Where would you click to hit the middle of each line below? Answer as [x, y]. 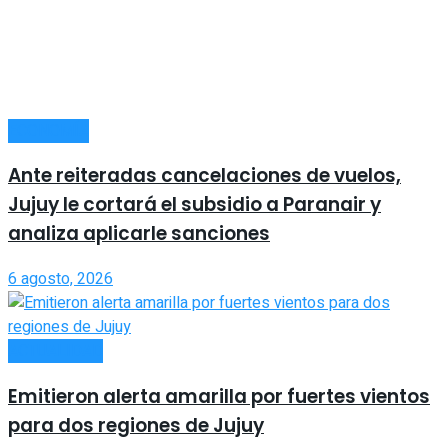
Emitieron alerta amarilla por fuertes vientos [219, 396]
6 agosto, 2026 [60, 279]
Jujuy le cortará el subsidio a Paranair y [194, 205]
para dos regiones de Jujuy [136, 425]
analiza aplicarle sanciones [139, 234]
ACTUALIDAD [55, 351]
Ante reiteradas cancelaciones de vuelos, [204, 176]
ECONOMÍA [48, 130]
